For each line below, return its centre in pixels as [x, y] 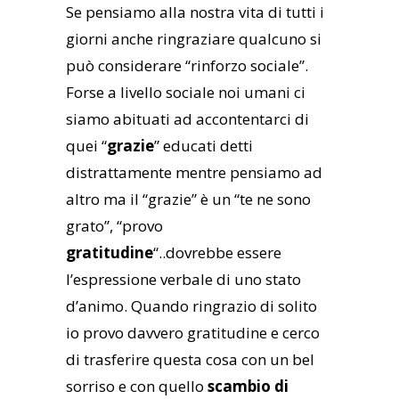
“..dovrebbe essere [217, 253]
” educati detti [204, 146]
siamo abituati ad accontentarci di [187, 119]
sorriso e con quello [137, 387]
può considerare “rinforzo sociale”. [189, 66]
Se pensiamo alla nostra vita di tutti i [195, 12]
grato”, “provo [114, 226]
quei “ [86, 146]
